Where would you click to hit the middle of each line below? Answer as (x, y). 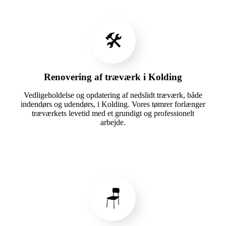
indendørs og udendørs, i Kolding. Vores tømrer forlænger (113, 104)
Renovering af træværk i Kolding (113, 77)
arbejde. (113, 123)
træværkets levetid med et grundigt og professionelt (113, 114)
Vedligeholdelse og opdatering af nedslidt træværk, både (113, 95)
